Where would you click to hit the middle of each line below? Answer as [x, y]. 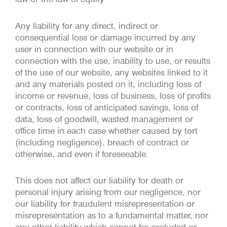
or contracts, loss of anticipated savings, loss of [107, 107]
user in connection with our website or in [94, 49]
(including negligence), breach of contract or [102, 142]
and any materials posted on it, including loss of [108, 84]
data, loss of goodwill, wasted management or [104, 119]
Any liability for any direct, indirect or [87, 26]
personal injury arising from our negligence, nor [108, 192]
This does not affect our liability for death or [99, 181]
